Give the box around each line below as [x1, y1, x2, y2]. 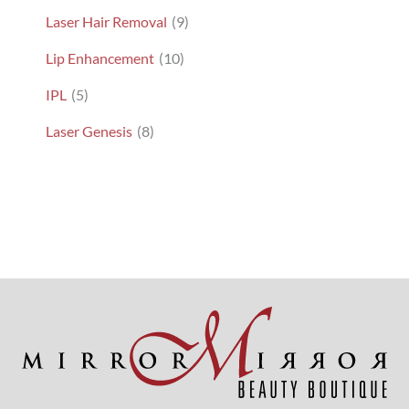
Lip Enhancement [46, 48, 154, 67]
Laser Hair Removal [46, 12, 167, 30]
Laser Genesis [46, 121, 132, 140]
